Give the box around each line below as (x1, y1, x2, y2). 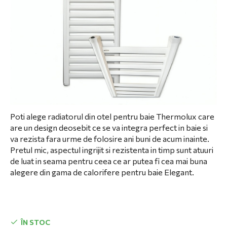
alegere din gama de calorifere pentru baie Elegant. (10, 167, 194, 177)
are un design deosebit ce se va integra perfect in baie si (10, 123, 208, 132)
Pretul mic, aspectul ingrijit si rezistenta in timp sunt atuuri (10, 145, 213, 155)
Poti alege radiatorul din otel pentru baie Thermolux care (10, 111, 214, 121)
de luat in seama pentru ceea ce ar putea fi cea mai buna (10, 156, 207, 166)
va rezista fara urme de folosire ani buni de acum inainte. (10, 134, 209, 143)
